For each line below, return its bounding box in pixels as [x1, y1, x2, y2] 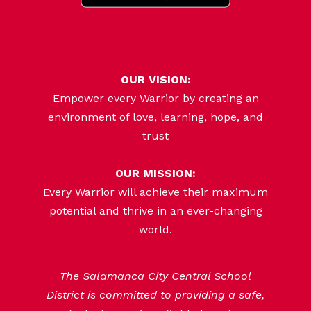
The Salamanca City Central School [60, 269, 251, 283]
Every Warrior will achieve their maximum [43, 185, 268, 199]
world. [139, 222, 172, 236]
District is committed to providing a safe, [47, 287, 264, 301]
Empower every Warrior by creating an [52, 91, 259, 105]
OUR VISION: [120, 72, 191, 86]
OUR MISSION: [115, 166, 196, 180]
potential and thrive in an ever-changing [49, 203, 262, 217]
